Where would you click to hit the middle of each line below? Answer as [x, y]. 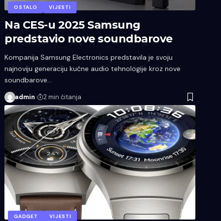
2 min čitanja [63, 97]
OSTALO [26, 7]
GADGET [26, 216]
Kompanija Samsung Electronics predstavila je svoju [89, 57]
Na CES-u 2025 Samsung [73, 25]
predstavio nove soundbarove [89, 38]
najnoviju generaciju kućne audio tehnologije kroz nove [93, 68]
